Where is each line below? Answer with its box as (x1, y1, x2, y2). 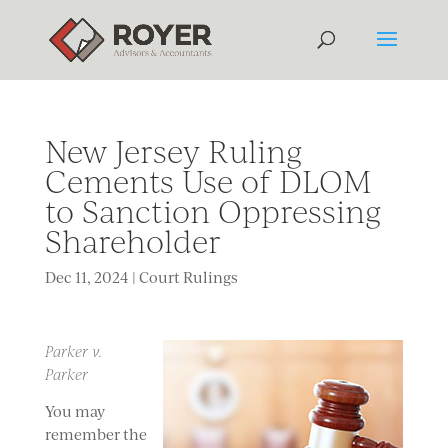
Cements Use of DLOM (44, 162, 372, 200)
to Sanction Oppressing (44, 192, 382, 230)
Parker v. (44, 342, 102, 360)
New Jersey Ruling (44, 132, 303, 170)
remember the (44, 425, 147, 444)
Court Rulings (138, 268, 238, 287)
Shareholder (44, 222, 221, 260)
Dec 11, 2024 (44, 268, 129, 287)
